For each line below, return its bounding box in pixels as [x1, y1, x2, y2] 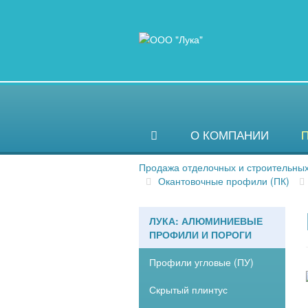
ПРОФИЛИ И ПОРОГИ [149, 228, 252, 241]
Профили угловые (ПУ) [149, 255, 254, 269]
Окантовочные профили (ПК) [158, 174, 289, 188]
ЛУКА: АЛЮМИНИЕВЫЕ [149, 214, 263, 228]
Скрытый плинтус [149, 283, 228, 296]
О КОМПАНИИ [190, 126, 269, 143]
